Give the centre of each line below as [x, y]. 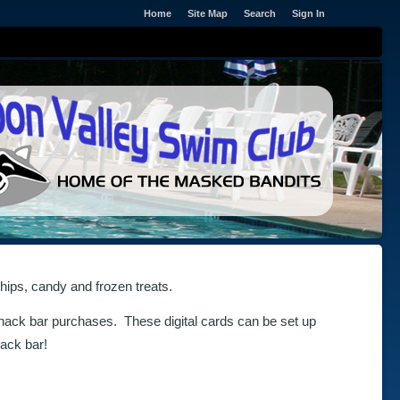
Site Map [207, 13]
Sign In [308, 13]
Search [259, 13]
